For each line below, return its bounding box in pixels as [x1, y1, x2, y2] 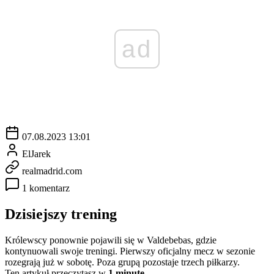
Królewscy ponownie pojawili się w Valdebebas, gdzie [5, 234, 217, 245]
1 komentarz [22, 182, 70, 193]
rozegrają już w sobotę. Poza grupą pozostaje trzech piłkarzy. [5, 256, 240, 267]
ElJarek [22, 148, 51, 159]
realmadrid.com [22, 165, 82, 176]
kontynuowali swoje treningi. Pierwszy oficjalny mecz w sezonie [5, 245, 255, 256]
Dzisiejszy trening [5, 206, 117, 222]
